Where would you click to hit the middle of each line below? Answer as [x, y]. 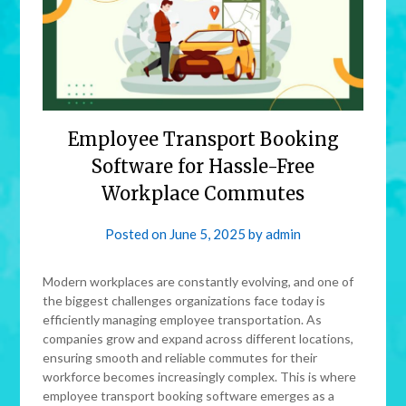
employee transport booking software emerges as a [189, 396]
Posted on [137, 234]
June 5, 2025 [208, 234]
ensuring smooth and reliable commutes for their [180, 358]
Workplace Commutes [203, 194]
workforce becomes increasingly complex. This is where [200, 377]
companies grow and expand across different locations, [198, 339]
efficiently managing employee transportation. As [183, 320]
